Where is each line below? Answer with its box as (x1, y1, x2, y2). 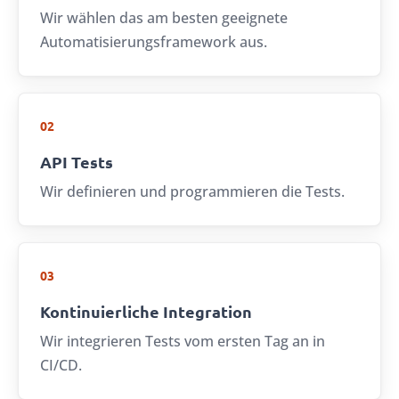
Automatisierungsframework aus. (40, 32, 267, 53)
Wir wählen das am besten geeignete (40, 8, 288, 28)
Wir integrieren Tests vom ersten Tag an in (40, 331, 325, 352)
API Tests (40, 151, 113, 173)
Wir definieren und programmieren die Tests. (40, 182, 345, 202)
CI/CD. (40, 355, 82, 376)
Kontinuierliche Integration (40, 301, 252, 322)
